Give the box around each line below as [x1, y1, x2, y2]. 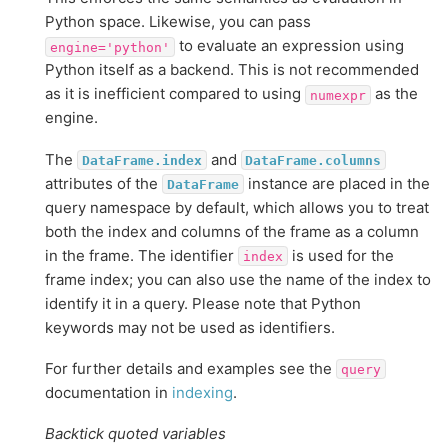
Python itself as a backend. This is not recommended [45, 60, 419, 80]
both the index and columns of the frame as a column [45, 221, 419, 241]
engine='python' [49, 39, 170, 55]
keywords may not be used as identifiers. [45, 317, 335, 337]
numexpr [309, 87, 366, 103]
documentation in [45, 382, 172, 402]
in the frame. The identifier [45, 245, 238, 265]
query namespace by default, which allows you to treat [45, 197, 429, 217]
